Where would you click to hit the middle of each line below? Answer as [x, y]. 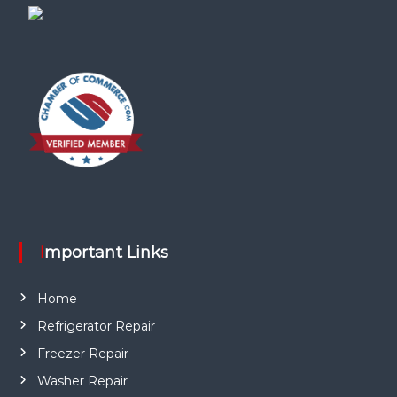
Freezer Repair [82, 354]
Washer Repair [82, 381]
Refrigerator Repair [96, 326]
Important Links [106, 253]
